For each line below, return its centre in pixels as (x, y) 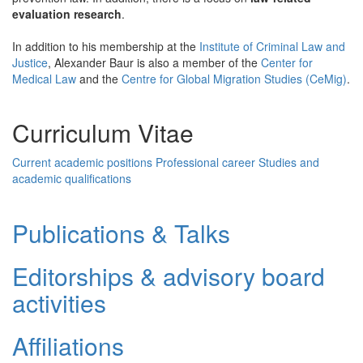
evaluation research (67, 13)
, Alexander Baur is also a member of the (154, 62)
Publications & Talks (121, 233)
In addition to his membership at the (106, 46)
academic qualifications (72, 178)
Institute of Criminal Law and (272, 46)
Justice (30, 62)
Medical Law (44, 78)
